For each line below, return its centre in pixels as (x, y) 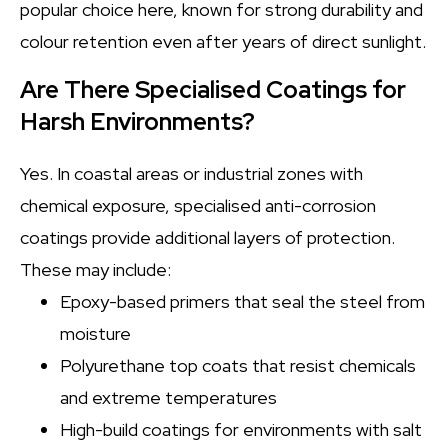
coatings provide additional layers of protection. (207, 237)
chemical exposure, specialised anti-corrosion (198, 205)
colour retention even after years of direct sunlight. (223, 41)
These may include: (95, 269)
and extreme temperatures (168, 397)
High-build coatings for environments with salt (241, 429)
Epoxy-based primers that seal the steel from (242, 301)
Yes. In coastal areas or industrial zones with (191, 173)
